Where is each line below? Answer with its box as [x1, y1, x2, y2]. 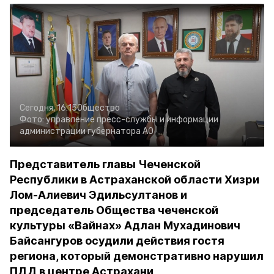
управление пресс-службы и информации [46, 114, 218, 125]
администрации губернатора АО [20, 126, 154, 136]
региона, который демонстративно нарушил [10, 250, 264, 262]
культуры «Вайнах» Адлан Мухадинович [10, 219, 240, 232]
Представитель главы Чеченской [10, 158, 201, 171]
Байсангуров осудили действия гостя [10, 234, 224, 247]
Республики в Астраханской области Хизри [10, 173, 259, 186]
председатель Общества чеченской [10, 204, 218, 217]
